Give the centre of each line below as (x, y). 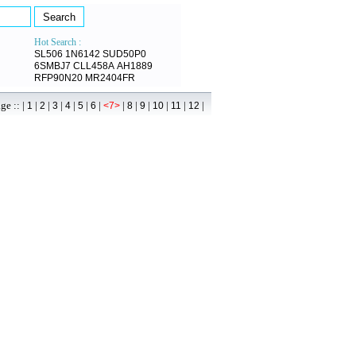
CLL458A (94, 66)
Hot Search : (58, 42)
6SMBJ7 (52, 66)
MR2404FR (110, 78)
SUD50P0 (124, 54)
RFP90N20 (58, 78)
